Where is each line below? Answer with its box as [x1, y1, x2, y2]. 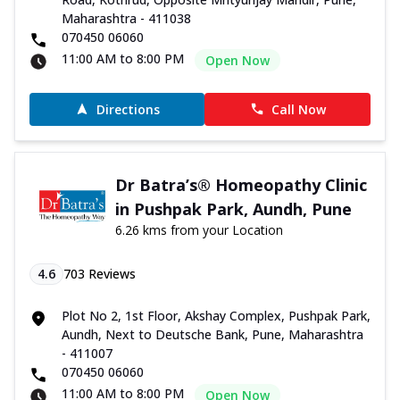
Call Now [271, 100, 326, 118]
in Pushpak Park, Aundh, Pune [114, 197, 352, 220]
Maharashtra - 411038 [62, 9, 191, 27]
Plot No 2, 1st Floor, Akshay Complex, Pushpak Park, [62, 306, 371, 324]
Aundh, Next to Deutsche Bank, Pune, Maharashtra [62, 325, 363, 343]
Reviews [85, 264, 136, 282]
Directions [96, 100, 160, 118]
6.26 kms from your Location [114, 221, 283, 238]
